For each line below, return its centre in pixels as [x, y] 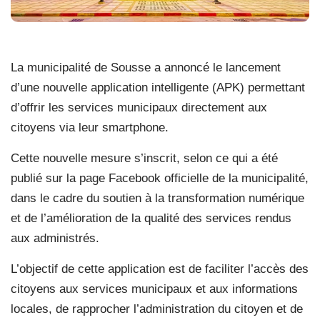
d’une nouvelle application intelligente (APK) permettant [158, 87]
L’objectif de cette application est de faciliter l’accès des [160, 269]
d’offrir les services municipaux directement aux [139, 107]
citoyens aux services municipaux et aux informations [154, 289]
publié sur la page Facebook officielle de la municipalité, [160, 178]
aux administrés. [55, 238]
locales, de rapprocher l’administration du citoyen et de [157, 309]
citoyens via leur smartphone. [90, 127]
